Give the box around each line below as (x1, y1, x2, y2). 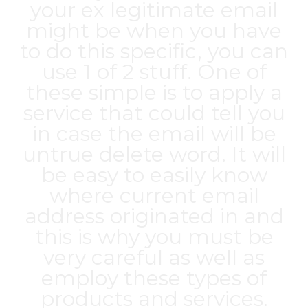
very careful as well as (43, 245, 265, 270)
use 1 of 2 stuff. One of (41, 59, 267, 85)
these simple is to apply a (25, 80, 283, 105)
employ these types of (41, 265, 267, 291)
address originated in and (24, 203, 284, 229)
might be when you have (26, 18, 282, 43)
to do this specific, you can (20, 38, 288, 64)
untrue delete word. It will (22, 142, 286, 167)
